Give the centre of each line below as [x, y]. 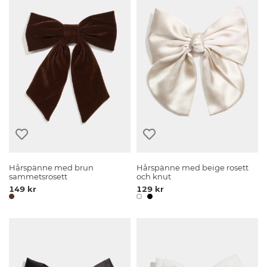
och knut [154, 176]
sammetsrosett [38, 176]
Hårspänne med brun [52, 167]
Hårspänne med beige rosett [193, 167]
